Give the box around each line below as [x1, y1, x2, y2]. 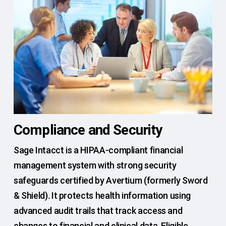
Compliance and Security [13, 122, 162, 139]
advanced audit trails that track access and [13, 205, 183, 216]
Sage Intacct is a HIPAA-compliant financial [13, 145, 183, 156]
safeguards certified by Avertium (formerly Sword [13, 175, 208, 186]
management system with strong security [13, 160, 177, 171]
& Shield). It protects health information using [13, 190, 191, 201]
